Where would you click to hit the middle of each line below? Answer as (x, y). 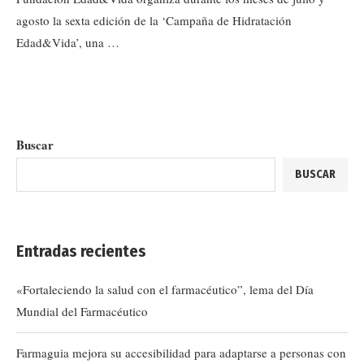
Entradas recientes (81, 251)
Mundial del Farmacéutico (82, 311)
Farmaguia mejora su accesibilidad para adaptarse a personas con (181, 353)
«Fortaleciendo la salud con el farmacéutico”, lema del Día (165, 289)
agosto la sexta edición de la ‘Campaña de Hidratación (154, 20)
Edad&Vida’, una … (68, 42)
